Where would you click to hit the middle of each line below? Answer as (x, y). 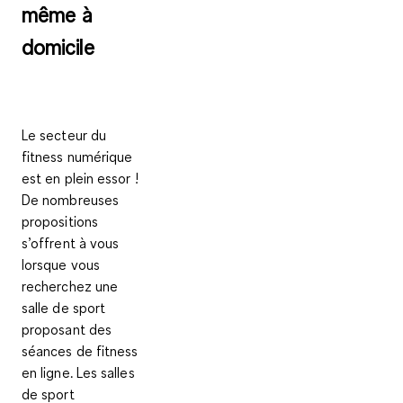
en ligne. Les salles (78, 372)
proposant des (67, 329)
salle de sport (64, 307)
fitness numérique (77, 156)
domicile (58, 46)
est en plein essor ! (80, 178)
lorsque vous (61, 264)
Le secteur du (64, 134)
